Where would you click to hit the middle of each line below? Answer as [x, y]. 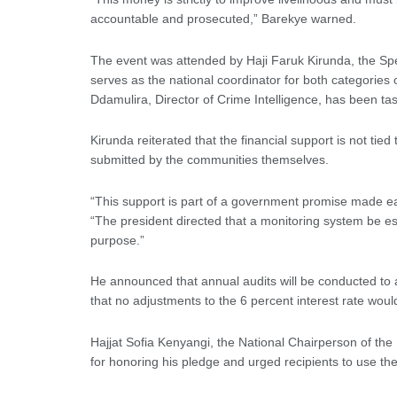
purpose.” [117, 240]
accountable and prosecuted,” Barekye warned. [223, 19]
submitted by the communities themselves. [210, 160]
